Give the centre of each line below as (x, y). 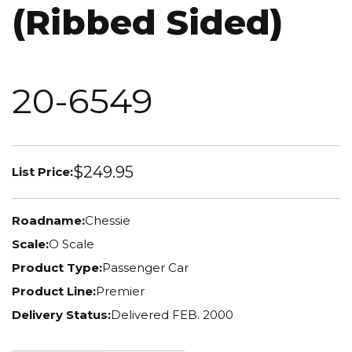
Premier (120, 291)
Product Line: (54, 291)
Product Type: (57, 268)
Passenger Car (145, 268)
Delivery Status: (61, 315)
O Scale (71, 244)
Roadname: (48, 221)
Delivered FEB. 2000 (172, 315)
